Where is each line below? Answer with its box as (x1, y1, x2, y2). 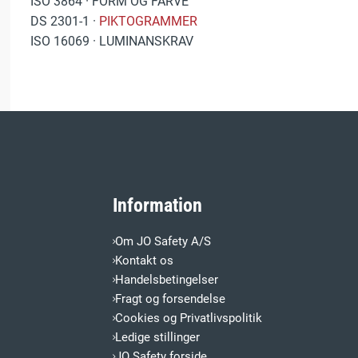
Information (113, 194, 203, 217)
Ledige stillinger (115, 330, 201, 345)
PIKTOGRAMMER (99, 14, 198, 30)
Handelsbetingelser (115, 272, 219, 288)
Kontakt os (115, 253, 174, 268)
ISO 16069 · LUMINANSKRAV (30, 34, 194, 50)
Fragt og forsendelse (115, 292, 226, 307)
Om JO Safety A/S (115, 234, 212, 249)
